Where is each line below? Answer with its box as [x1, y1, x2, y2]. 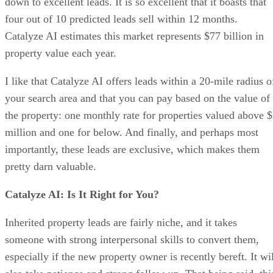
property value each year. [5, 46, 116, 59]
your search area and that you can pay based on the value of [5, 91, 270, 104]
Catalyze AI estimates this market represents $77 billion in [5, 29, 264, 42]
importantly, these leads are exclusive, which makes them [5, 143, 260, 155]
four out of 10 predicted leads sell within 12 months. [5, 12, 238, 25]
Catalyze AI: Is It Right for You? [5, 188, 159, 200]
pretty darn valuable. [5, 160, 96, 172]
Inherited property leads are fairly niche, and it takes [5, 216, 237, 229]
